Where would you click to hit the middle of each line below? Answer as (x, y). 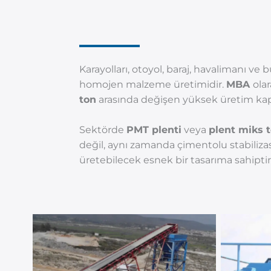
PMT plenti (154, 129)
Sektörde (103, 129)
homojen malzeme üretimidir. (152, 84)
